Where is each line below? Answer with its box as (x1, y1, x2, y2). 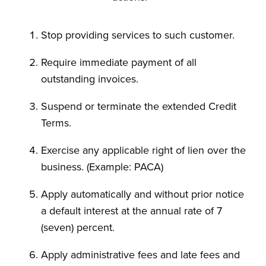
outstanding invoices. (41, 72, 138, 85)
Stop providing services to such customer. (41, 28, 235, 42)
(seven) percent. (41, 221, 115, 234)
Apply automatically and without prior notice (41, 188, 244, 201)
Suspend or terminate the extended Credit (41, 100, 236, 113)
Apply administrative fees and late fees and (41, 248, 240, 261)
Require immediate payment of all (41, 56, 197, 69)
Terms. (41, 116, 71, 129)
